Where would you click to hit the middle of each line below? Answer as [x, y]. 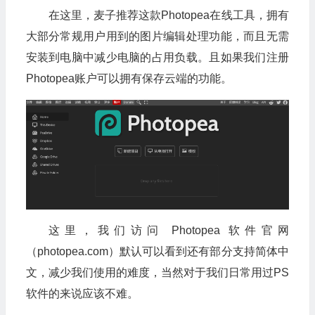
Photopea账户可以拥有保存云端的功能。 [129, 78]
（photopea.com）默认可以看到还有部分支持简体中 [157, 251]
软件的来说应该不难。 [82, 293]
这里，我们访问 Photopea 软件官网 [168, 230]
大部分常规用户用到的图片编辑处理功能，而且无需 [157, 36]
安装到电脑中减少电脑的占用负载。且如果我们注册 [157, 57]
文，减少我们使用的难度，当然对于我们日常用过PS [157, 272]
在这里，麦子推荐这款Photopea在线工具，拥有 [168, 15]
